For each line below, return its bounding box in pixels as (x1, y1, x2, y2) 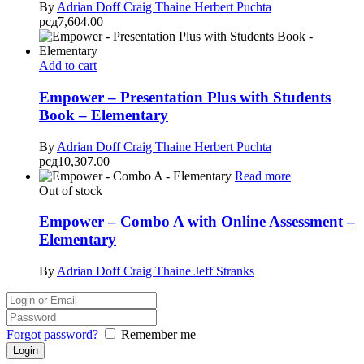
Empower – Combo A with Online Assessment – (39, 213, 355, 231)
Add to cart (39, 58, 97, 73)
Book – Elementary (39, 106, 168, 123)
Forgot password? (6, 327, 98, 342)
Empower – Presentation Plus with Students (39, 88, 331, 106)
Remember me (121, 327, 196, 342)
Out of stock (39, 183, 102, 197)
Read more (235, 168, 291, 183)
